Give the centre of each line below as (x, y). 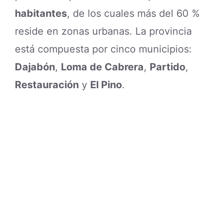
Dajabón (35, 67)
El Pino (106, 85)
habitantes (41, 14)
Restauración (47, 85)
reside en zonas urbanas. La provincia (103, 31)
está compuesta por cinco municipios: (103, 49)
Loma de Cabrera (102, 67)
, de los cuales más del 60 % (133, 14)
